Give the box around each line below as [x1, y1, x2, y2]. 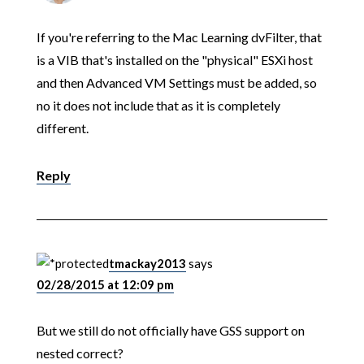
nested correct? [36, 345, 123, 362]
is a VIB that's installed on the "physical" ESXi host [36, 52, 313, 68]
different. [36, 120, 89, 136]
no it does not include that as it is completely [36, 97, 280, 114]
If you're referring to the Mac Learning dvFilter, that [36, 29, 322, 45]
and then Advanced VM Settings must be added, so [36, 75, 317, 91]
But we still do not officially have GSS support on [36, 323, 305, 339]
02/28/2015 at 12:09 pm [36, 277, 174, 292]
